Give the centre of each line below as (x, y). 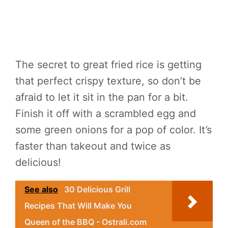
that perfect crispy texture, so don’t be (108, 81)
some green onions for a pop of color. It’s (113, 130)
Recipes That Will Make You (78, 206)
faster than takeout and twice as (93, 146)
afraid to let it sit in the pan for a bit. (102, 97)
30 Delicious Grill (97, 189)
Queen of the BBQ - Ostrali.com (85, 222)
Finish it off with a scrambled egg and (106, 113)
